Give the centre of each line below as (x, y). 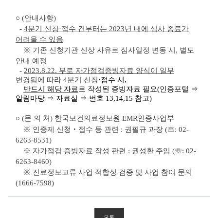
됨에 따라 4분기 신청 (64, 80)
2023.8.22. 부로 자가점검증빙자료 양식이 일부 (99, 70)
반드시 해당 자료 (51, 89)
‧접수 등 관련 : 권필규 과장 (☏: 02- (130, 129)
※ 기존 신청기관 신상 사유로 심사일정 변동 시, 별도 (105, 50)
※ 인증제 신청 (43, 129)
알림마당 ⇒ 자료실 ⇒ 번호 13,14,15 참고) (84, 98)
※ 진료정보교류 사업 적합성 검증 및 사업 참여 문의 (104, 172)
